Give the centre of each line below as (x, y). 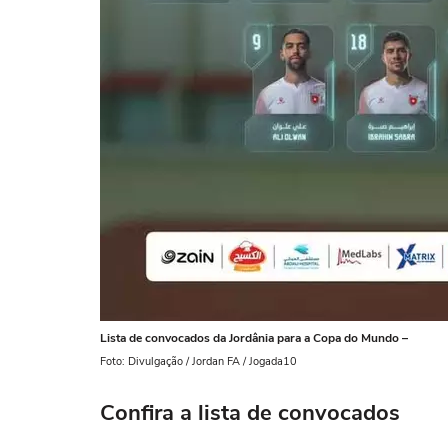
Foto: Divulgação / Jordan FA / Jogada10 (198, 361)
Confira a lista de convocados (250, 413)
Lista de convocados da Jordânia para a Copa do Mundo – (254, 338)
